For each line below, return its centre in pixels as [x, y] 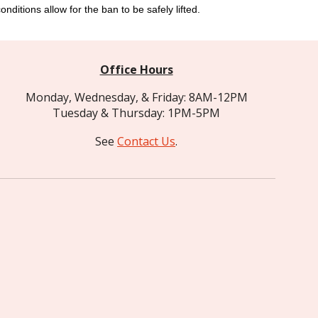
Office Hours [136, 70]
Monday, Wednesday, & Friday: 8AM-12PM [136, 97]
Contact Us [147, 141]
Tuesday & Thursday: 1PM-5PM [137, 113]
